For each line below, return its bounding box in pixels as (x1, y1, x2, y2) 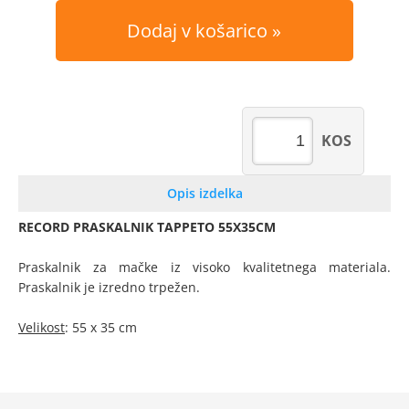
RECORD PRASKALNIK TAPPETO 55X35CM (18, 218, 276, 236)
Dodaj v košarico (127, 18, 268, 43)
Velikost (18, 319, 65, 336)
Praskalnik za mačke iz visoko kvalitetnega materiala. (18, 258, 391, 276)
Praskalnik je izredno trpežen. (18, 278, 204, 296)
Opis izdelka (166, 184, 243, 202)
